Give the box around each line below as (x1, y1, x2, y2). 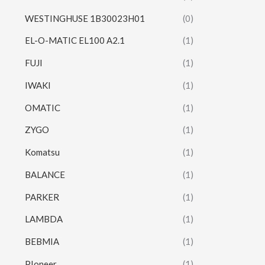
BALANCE (25, 169, 65, 180)
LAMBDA (25, 214, 63, 225)
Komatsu (25, 147, 60, 158)
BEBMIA (25, 236, 59, 247)
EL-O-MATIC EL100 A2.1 (25, 35, 125, 46)
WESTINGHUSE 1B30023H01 (25, 12, 145, 24)
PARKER (25, 191, 61, 202)
